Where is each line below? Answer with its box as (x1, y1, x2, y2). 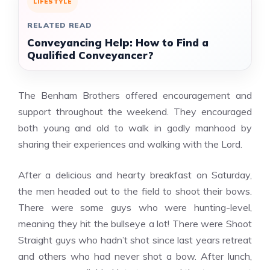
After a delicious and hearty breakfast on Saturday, (18, 169, 252, 181)
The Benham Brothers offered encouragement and (18, 89, 252, 101)
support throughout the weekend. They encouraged (18, 105, 252, 118)
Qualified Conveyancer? (27, 49, 154, 61)
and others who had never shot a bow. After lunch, (18, 250, 252, 262)
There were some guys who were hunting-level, (18, 201, 252, 213)
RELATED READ (27, 20, 92, 30)
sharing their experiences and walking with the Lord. (18, 138, 242, 150)
